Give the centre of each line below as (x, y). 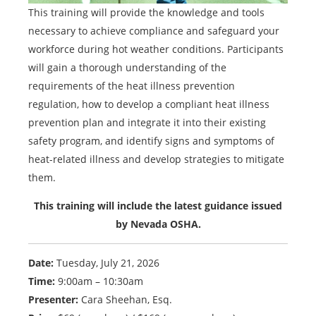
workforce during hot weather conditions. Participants (156, 49)
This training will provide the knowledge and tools (146, 12)
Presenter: (53, 299)
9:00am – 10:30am (99, 281)
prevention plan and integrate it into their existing (147, 122)
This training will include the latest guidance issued (158, 205)
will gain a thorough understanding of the (127, 67)
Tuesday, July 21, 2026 (107, 262)
